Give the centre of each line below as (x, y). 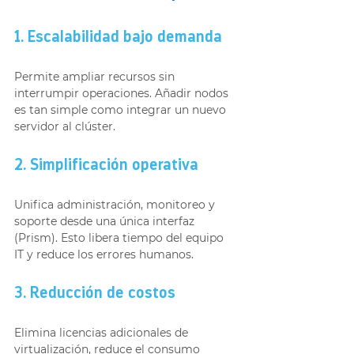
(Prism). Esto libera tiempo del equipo (121, 237)
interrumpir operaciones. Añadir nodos (123, 93)
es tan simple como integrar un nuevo (122, 109)
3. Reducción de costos (95, 294)
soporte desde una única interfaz (106, 221)
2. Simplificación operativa (106, 166)
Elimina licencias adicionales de (103, 332)
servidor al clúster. (65, 126)
